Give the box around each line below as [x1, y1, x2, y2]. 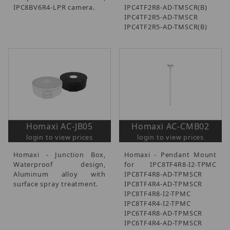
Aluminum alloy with [13, 169, 106, 179]
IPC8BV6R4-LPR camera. [13, 3, 95, 12]
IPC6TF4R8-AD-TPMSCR [124, 208, 203, 218]
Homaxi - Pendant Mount [124, 150, 217, 160]
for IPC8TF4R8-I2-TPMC [124, 160, 217, 169]
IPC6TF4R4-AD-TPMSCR [124, 218, 203, 228]
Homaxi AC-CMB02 [131, 121, 209, 132]
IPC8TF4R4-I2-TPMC [124, 199, 191, 208]
